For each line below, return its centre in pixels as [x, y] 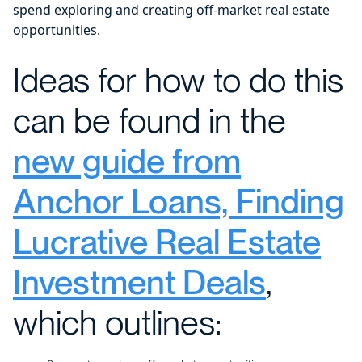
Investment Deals [139, 282]
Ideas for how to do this [178, 80]
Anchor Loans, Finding [179, 201]
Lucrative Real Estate [167, 241]
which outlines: [117, 322]
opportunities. [57, 29]
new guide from [127, 160]
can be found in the [149, 120]
